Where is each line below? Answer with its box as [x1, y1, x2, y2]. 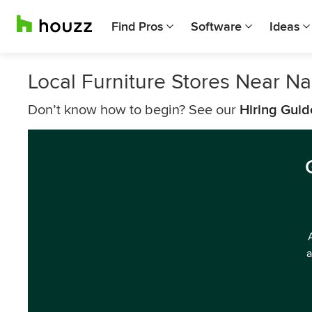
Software [191, 19, 242, 34]
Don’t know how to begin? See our [28, 102, 240, 118]
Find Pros [111, 19, 163, 34]
